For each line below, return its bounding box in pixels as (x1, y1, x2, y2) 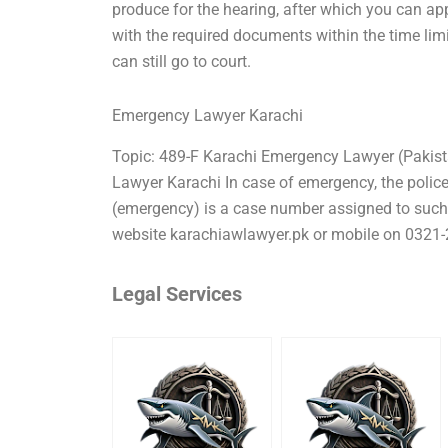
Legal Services (112, 281, 243, 306)
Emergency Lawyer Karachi (112, 105, 304, 125)
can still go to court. (112, 51, 252, 71)
